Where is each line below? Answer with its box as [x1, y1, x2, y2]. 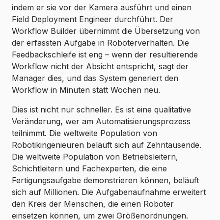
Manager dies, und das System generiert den [12, 73, 178, 83]
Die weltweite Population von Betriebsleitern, [12, 152, 178, 162]
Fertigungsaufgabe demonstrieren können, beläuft [12, 175, 199, 186]
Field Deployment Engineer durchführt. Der [12, 14, 173, 25]
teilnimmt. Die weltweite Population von [12, 128, 157, 138]
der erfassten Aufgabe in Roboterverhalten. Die [12, 38, 189, 48]
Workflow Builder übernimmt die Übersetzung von [12, 26, 200, 36]
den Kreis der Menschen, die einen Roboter [12, 199, 174, 209]
